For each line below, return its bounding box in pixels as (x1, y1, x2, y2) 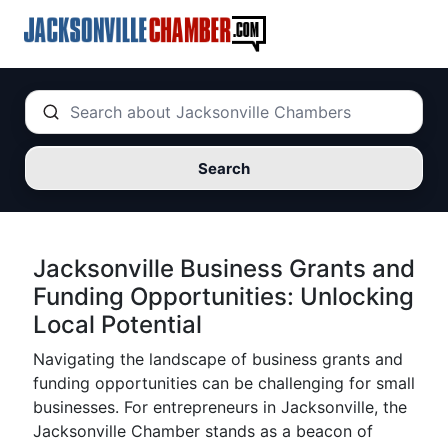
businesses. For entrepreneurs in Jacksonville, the (33, 397, 407, 417)
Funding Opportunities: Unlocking (33, 282, 414, 311)
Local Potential (33, 310, 202, 339)
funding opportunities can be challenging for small (33, 373, 415, 393)
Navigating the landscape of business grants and (33, 349, 403, 369)
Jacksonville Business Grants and (33, 254, 415, 283)
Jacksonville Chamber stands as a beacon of (33, 421, 373, 441)
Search (198, 158, 250, 178)
